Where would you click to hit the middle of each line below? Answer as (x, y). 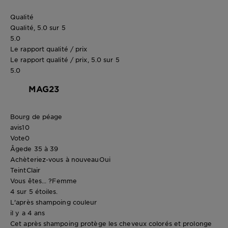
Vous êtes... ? (31, 181)
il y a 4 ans (28, 213)
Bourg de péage (36, 117)
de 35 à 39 (41, 149)
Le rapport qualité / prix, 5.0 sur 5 (65, 60)
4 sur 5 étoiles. (34, 192)
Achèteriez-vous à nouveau (55, 160)
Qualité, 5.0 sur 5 (38, 28)
